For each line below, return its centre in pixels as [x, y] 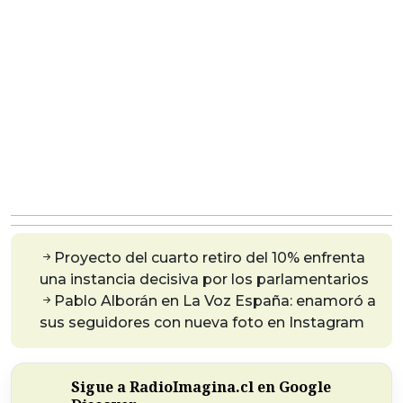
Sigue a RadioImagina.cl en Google [201, 387]
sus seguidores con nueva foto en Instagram [202, 323]
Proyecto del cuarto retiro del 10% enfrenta [210, 258]
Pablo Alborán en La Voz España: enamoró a [215, 301]
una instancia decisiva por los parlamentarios [204, 280]
